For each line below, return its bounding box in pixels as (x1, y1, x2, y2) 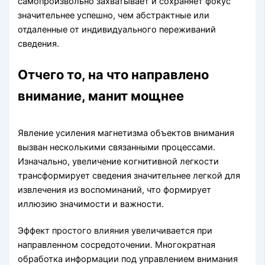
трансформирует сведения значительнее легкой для (18, 170, 241, 181)
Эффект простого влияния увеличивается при (18, 225, 213, 237)
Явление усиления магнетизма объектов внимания (18, 127, 235, 138)
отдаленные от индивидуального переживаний (18, 24, 216, 35)
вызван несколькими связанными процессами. (18, 141, 216, 153)
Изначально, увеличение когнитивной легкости (18, 156, 219, 167)
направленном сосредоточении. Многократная (18, 240, 216, 251)
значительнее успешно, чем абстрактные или (18, 9, 210, 21)
